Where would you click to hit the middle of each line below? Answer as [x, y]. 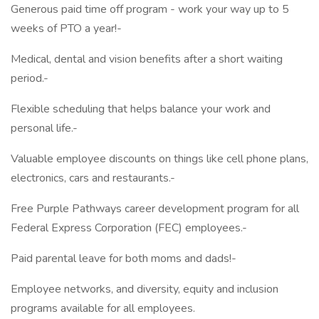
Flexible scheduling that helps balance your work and [141, 109]
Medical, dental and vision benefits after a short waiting [147, 59]
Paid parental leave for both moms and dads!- [124, 258]
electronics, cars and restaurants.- [93, 178]
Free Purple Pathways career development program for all [155, 209]
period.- [30, 78]
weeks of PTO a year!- [66, 28]
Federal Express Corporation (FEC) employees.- [129, 228]
